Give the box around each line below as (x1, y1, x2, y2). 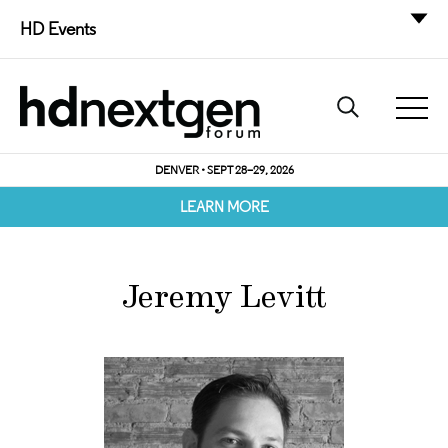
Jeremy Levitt (121, 280, 327, 313)
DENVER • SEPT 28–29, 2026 (154, 163, 294, 176)
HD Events (20, 20, 96, 38)
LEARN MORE (179, 198, 269, 214)
